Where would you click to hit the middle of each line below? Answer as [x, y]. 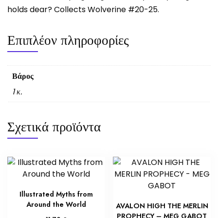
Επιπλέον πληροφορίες [68, 40]
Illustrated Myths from [56, 194]
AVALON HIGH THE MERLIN [162, 206]
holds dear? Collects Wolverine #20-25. [83, 9]
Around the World [56, 204]
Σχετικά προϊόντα [54, 127]
